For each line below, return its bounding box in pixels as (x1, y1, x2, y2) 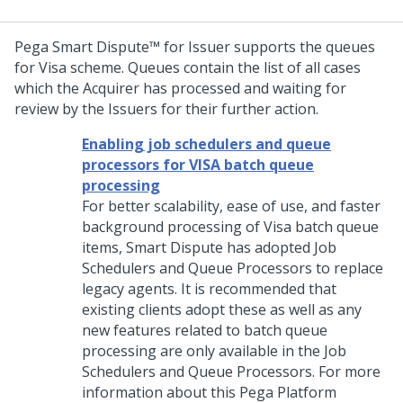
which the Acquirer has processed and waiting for (14, 78, 346, 98)
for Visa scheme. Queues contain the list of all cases (14, 58, 361, 77)
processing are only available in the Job (82, 341, 346, 361)
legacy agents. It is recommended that (82, 279, 336, 299)
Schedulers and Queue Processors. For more (82, 362, 381, 381)
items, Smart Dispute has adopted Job (82, 237, 336, 257)
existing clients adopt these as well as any (82, 300, 362, 319)
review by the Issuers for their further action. (14, 99, 318, 119)
